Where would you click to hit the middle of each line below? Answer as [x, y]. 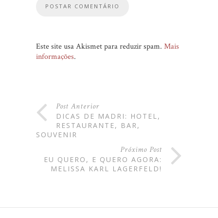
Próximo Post [141, 150]
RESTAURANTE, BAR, [98, 126]
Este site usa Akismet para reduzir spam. [100, 47]
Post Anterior [78, 107]
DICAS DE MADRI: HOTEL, [108, 116]
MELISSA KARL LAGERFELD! [106, 169]
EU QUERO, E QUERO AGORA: [103, 160]
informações [55, 57]
